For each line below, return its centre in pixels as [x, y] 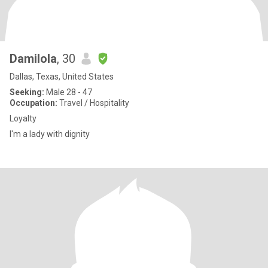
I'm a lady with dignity [50, 134]
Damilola [33, 59]
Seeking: [27, 92]
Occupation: [33, 103]
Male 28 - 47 [68, 92]
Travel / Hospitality [93, 103]
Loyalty [23, 118]
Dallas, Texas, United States [62, 77]
